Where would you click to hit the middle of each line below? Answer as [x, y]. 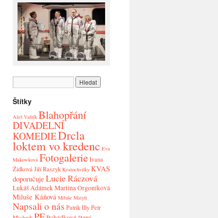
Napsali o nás [39, 206]
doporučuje [28, 179]
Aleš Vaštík [25, 117]
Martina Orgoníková [82, 188]
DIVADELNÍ [38, 125]
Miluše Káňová [35, 197]
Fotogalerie [64, 157]
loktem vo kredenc [56, 146]
